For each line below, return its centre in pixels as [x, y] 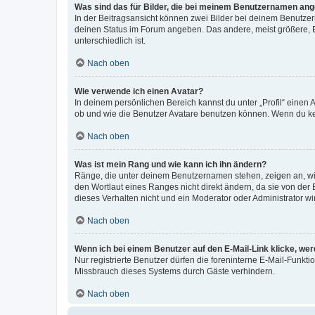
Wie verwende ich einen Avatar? [139, 91]
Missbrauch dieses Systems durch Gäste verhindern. [175, 271]
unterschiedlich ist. [110, 40]
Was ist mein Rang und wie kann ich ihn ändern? [171, 164]
